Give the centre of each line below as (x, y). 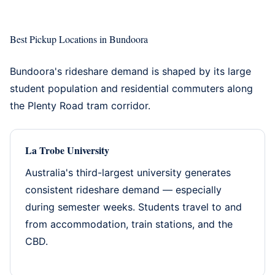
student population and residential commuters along (131, 88)
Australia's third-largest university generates (128, 172)
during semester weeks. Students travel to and (134, 207)
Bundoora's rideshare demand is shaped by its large (130, 71)
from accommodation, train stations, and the (129, 224)
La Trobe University (67, 150)
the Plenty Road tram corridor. (80, 105)
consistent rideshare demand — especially (123, 189)
